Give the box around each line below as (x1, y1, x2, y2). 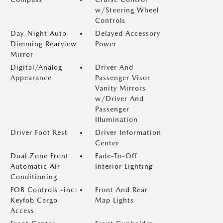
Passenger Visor (95, 74, 150, 82)
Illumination (95, 115, 138, 123)
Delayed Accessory (95, 29, 160, 37)
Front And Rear (95, 186, 148, 194)
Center (95, 139, 119, 147)
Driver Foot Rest (10, 128, 68, 136)
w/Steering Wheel (95, 6, 159, 14)
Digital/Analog (10, 63, 62, 71)
